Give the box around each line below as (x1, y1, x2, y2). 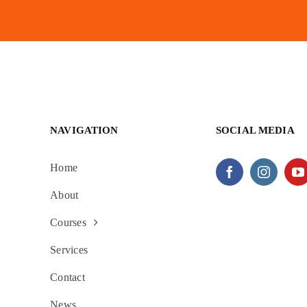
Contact (50, 271, 85, 283)
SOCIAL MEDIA (215, 124, 295, 136)
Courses (50, 216, 86, 228)
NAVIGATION (50, 124, 119, 136)
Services (50, 243, 88, 256)
